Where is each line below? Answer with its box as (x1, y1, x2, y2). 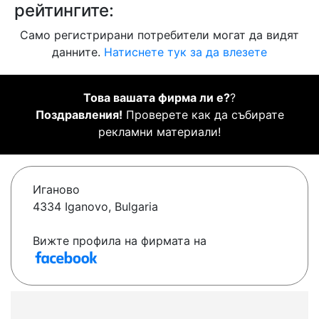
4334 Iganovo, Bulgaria (33, 199, 158, 214)
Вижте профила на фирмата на (33, 234, 206, 249)
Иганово (33, 182, 80, 197)
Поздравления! (35, 108, 122, 122)
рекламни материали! (98, 125, 221, 140)
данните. (52, 45, 104, 60)
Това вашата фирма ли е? (83, 90, 230, 105)
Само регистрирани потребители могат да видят (20, 28, 299, 43)
